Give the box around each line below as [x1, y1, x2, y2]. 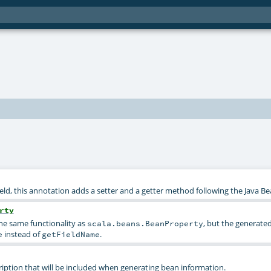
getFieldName [41, 229, 100, 240]
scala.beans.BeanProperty [87, 218, 203, 229]
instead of [2, 229, 42, 240]
